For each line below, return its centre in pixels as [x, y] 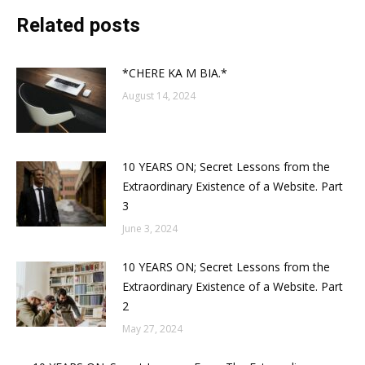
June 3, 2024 [150, 228]
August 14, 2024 [159, 95]
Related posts [78, 25]
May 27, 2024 [152, 328]
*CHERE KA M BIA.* [175, 73]
